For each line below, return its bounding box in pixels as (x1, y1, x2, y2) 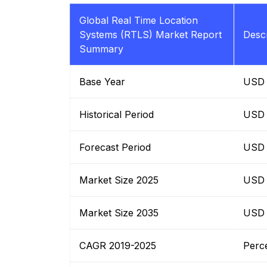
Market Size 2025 (79, 174, 159, 187)
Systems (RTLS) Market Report (79, 29, 222, 41)
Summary (79, 43, 123, 55)
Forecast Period (79, 141, 151, 154)
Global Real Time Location (79, 14, 198, 27)
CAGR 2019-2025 (79, 240, 156, 252)
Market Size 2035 (79, 207, 159, 219)
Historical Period (79, 108, 154, 121)
